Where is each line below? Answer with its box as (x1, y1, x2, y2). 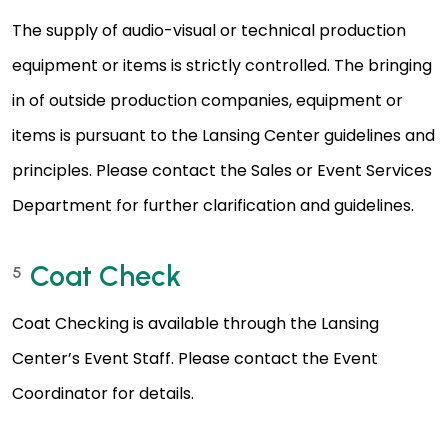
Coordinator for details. (12, 382, 194, 406)
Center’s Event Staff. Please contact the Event (12, 347, 378, 371)
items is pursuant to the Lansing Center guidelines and (12, 124, 435, 148)
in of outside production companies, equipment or (12, 89, 403, 113)
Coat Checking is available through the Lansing (12, 312, 379, 336)
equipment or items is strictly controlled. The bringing (12, 54, 432, 78)
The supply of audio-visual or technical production (12, 19, 406, 43)
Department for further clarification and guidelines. (12, 194, 414, 218)
